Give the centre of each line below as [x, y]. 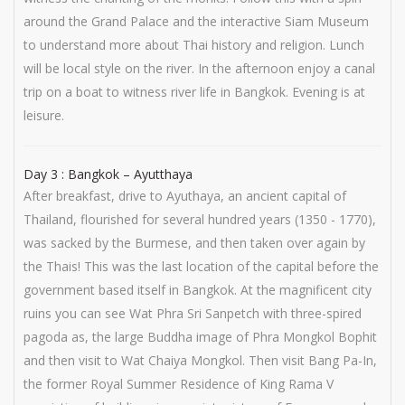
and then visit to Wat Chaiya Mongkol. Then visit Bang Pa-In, [200, 360]
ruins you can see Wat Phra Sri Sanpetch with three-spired [193, 313]
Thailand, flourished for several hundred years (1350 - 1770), [200, 219]
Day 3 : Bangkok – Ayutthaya [108, 174]
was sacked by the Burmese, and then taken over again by [194, 243]
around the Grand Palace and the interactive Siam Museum [196, 21]
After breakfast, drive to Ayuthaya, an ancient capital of [185, 196]
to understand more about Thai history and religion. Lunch [194, 45]
